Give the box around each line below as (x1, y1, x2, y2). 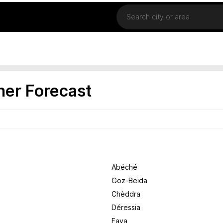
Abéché (111, 163, 137, 171)
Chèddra (111, 190, 140, 198)
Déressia (111, 204, 140, 212)
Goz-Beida (111, 177, 147, 185)
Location (115, 3, 144, 11)
